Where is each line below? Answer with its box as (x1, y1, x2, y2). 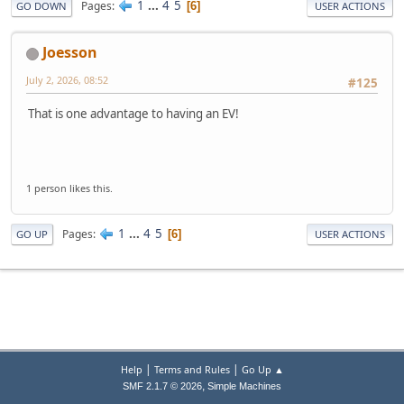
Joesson (42, 42, 97, 63)
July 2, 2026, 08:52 (26, 73, 108, 87)
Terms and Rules (153, 363, 230, 376)
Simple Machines (207, 381, 281, 391)
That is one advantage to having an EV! (28, 106, 239, 123)
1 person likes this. (26, 181, 113, 196)
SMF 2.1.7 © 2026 (123, 381, 202, 391)
